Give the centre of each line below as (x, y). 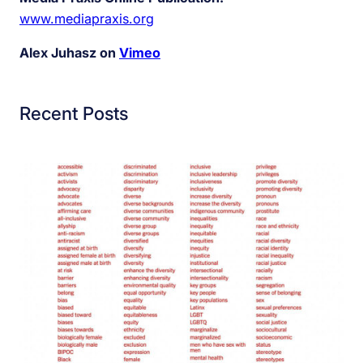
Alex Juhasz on (69, 53)
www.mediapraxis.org (87, 19)
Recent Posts (74, 113)
